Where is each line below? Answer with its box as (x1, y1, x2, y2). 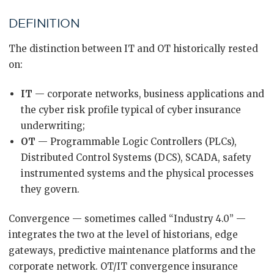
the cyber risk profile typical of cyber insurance (21, 104, 241, 116)
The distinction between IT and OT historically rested (9, 43, 258, 54)
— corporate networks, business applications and (32, 88, 264, 100)
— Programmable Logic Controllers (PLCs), (35, 136, 237, 147)
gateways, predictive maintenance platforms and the (9, 245, 256, 256)
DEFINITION (9, 17, 80, 30)
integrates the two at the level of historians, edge (9, 229, 238, 240)
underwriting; (21, 120, 85, 131)
